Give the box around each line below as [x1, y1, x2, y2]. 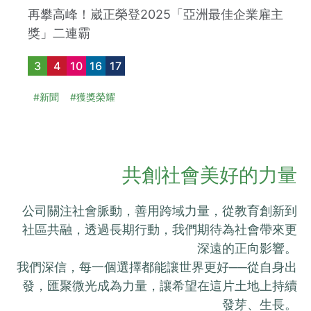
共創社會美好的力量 [122, 162, 297, 187]
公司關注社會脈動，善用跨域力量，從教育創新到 [22, 203, 297, 218]
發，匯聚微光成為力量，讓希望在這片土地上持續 [22, 278, 297, 293]
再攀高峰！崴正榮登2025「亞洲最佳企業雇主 [28, 6, 283, 22]
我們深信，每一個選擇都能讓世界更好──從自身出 [17, 259, 297, 274]
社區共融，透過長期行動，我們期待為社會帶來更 [22, 221, 297, 237]
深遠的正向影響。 [197, 240, 297, 255]
